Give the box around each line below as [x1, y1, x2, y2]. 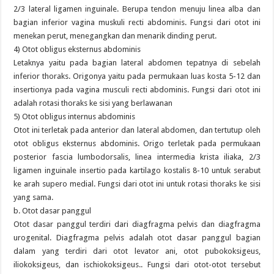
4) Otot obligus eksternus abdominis [13, 45, 141, 54]
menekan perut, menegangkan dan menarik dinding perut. [13, 31, 217, 40]
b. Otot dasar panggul [13, 206, 92, 215]
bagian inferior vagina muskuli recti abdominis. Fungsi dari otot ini [13, 18, 261, 27]
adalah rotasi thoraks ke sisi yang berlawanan [13, 98, 173, 108]
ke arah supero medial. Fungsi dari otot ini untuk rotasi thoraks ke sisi [13, 179, 261, 188]
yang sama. [13, 193, 54, 202]
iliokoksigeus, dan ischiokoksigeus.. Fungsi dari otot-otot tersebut [13, 260, 261, 269]
